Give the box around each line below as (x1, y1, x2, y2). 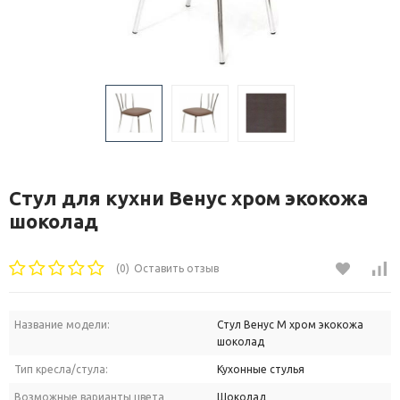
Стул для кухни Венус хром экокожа (9, 186, 368, 209)
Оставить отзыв (134, 262, 219, 275)
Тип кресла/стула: (14, 363, 108, 376)
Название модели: (14, 319, 110, 331)
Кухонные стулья (217, 363, 304, 376)
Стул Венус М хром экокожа (217, 319, 363, 331)
